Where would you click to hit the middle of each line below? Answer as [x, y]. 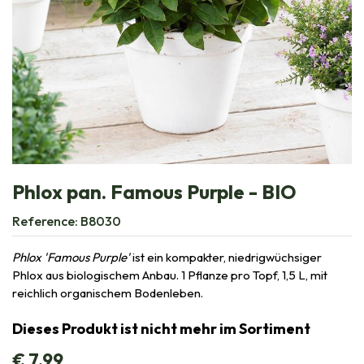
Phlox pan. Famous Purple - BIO [154, 192]
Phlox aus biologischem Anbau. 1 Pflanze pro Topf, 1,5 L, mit [170, 275]
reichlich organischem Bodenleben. [110, 293]
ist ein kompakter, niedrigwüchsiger [227, 258]
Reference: [46, 221]
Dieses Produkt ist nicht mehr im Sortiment [161, 329]
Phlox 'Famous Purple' [72, 258]
